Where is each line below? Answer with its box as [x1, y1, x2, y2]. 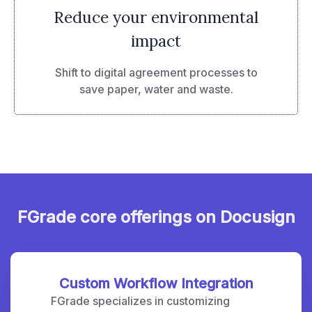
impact [131, 30, 181, 51]
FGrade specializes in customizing [51, 293, 230, 308]
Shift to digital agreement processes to [54, 65, 258, 79]
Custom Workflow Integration [58, 274, 253, 292]
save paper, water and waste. [79, 81, 233, 96]
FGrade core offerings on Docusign [17, 206, 295, 227]
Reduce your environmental [54, 6, 258, 27]
